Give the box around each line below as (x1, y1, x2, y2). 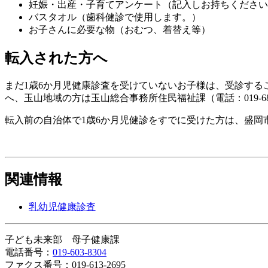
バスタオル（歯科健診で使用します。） (29, 12, 201, 23)
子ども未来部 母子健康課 (5, 234, 120, 245)
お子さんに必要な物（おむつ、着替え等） (29, 25, 211, 35)
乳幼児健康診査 (29, 202, 96, 212)
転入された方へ (5, 50, 108, 66)
